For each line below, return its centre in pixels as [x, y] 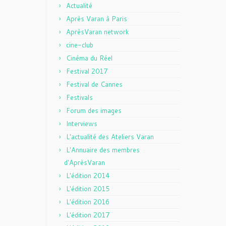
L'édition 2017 [88, 215]
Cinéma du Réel [89, 58]
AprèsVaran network [98, 32]
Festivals [79, 97]
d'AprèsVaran [84, 162]
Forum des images [94, 110]
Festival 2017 [87, 71]
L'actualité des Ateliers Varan [110, 137]
